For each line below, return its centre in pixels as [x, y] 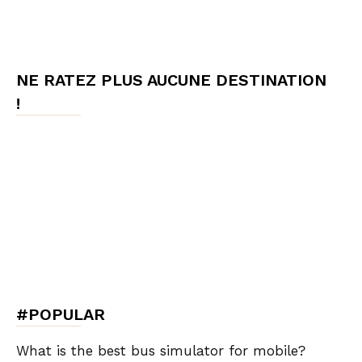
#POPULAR [61, 315]
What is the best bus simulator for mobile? [161, 351]
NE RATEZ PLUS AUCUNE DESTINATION [171, 80]
